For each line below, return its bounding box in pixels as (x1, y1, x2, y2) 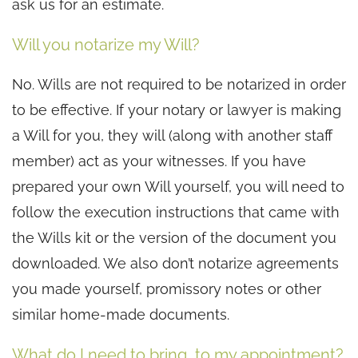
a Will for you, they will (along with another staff (12, 126, 332, 144)
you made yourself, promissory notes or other (12, 280, 321, 297)
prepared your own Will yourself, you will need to (12, 177, 344, 195)
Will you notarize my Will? (12, 34, 200, 54)
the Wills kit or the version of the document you (12, 229, 336, 246)
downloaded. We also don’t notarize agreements (12, 254, 339, 272)
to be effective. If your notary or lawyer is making (12, 101, 341, 118)
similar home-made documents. (12, 305, 229, 323)
